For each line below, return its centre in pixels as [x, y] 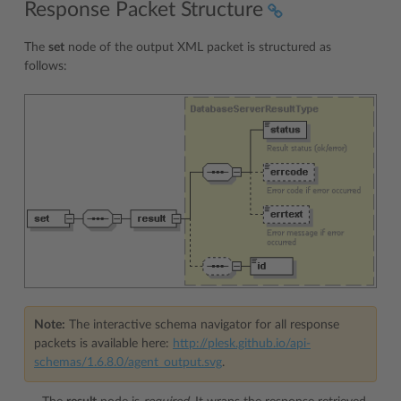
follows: [46, 66]
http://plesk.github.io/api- [242, 343]
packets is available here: [103, 343]
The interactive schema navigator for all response [202, 324]
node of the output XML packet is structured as [198, 47]
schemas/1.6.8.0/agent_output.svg [128, 362]
